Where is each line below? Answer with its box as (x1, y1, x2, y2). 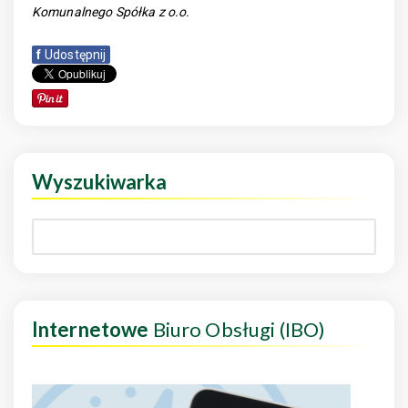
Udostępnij (45, 47, 107, 62)
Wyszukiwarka (32, 169, 168, 195)
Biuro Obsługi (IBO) (148, 317, 326, 342)
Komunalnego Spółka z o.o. (32, 5, 190, 19)
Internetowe (32, 317, 149, 342)
